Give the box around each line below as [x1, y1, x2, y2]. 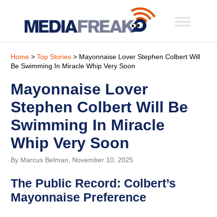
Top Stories [37, 52, 72, 61]
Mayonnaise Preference [11, 190, 147, 204]
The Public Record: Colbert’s [11, 176, 176, 190]
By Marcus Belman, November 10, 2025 [11, 155, 134, 164]
